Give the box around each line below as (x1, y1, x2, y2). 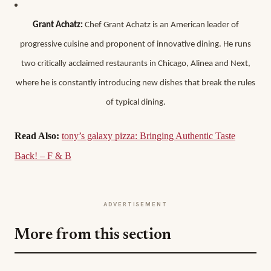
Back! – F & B (15, 151, 71, 161)
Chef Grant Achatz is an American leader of (82, 21, 239, 30)
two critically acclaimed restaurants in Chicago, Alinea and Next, (21, 59, 250, 68)
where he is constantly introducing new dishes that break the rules (16, 79, 255, 88)
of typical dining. (105, 98, 166, 107)
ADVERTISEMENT (103, 200, 168, 208)
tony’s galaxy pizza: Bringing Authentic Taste (62, 131, 235, 141)
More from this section (15, 227, 172, 243)
